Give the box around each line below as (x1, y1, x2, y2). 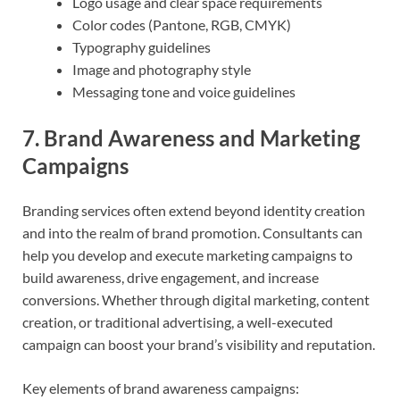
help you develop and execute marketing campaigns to (22, 246, 353, 263)
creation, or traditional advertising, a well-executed (22, 312, 333, 330)
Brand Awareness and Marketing (44, 125, 360, 152)
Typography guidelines (72, 38, 211, 56)
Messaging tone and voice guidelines (72, 83, 296, 101)
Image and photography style (72, 61, 251, 79)
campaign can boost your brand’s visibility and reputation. (22, 335, 375, 353)
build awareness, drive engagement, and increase (22, 268, 319, 286)
